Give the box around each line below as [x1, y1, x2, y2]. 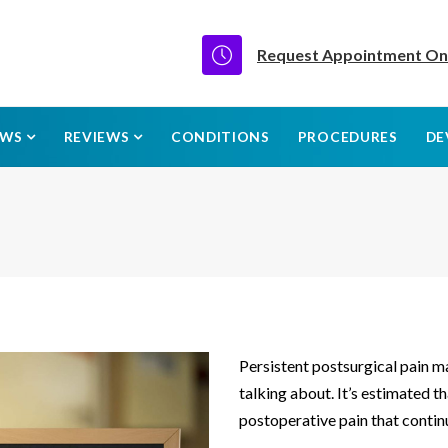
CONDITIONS [170, 128, 270, 145]
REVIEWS [63, 128, 134, 145]
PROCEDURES [297, 128, 398, 145]
